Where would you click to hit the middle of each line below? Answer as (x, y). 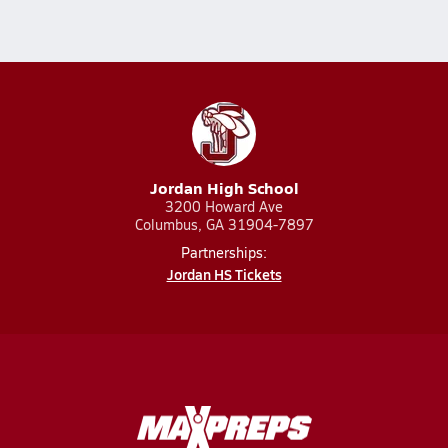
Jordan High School (224, 187)
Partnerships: (224, 252)
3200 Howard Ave (224, 206)
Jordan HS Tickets (224, 274)
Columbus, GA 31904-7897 (224, 224)
